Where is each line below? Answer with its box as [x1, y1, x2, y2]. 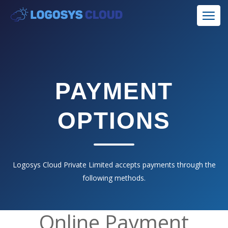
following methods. [82, 173, 146, 183]
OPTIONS [58, 107, 170, 134]
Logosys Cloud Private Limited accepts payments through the [12, 160, 216, 169]
